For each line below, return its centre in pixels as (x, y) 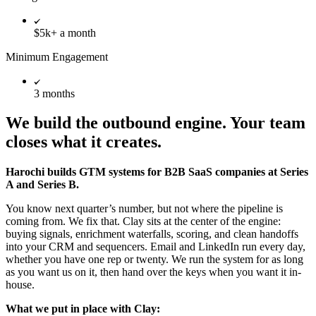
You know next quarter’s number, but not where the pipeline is (144, 209)
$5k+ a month (65, 32)
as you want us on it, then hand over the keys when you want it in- (153, 272)
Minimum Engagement (57, 56)
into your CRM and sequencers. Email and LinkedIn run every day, (156, 247)
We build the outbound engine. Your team (156, 123)
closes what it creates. (84, 142)
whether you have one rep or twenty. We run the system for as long (154, 260)
